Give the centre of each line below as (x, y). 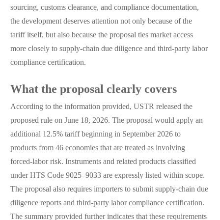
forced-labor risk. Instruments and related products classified (103, 162)
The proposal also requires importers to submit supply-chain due (109, 190)
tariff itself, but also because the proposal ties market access (101, 35)
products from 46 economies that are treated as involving (97, 148)
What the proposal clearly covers (93, 90)
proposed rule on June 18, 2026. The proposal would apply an (106, 121)
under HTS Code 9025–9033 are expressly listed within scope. (107, 176)
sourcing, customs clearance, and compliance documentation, (104, 8)
